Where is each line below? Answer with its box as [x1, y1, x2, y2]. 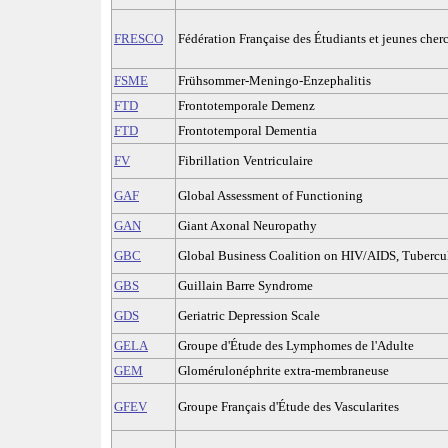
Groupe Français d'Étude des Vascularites [178, 399, 399, 415]
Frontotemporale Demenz [178, 98, 315, 114]
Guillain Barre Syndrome [178, 278, 313, 294]
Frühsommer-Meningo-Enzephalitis [178, 73, 371, 89]
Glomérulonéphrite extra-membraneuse [178, 363, 389, 379]
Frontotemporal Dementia [178, 123, 317, 139]
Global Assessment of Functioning [178, 188, 363, 204]
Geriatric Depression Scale [178, 308, 320, 324]
